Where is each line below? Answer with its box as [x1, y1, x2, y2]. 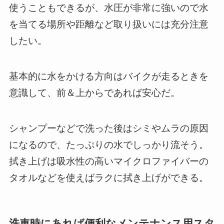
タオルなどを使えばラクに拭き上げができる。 [8, 169, 208, 183]
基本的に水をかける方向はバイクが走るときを [8, 68, 208, 82]
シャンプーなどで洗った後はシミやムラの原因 [8, 120, 208, 134]
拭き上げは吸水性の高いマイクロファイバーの [8, 153, 208, 167]
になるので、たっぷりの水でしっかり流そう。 [8, 136, 208, 150]
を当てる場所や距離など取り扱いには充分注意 [8, 16, 208, 30]
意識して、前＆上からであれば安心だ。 [8, 85, 180, 99]
